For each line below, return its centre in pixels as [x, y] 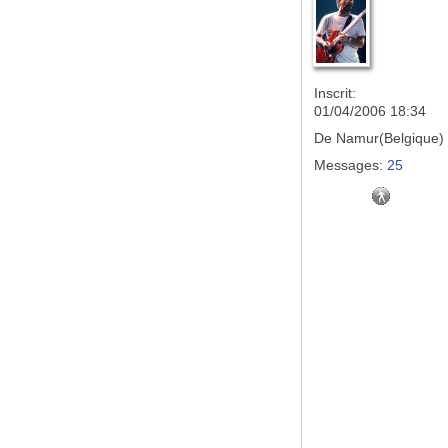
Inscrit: [335, 93]
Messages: [348, 165]
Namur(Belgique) [388, 138]
